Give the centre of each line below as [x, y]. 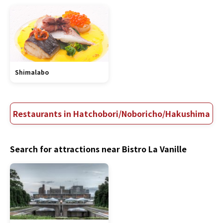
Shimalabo [32, 72]
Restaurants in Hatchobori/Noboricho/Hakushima [111, 113]
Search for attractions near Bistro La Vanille [98, 149]
